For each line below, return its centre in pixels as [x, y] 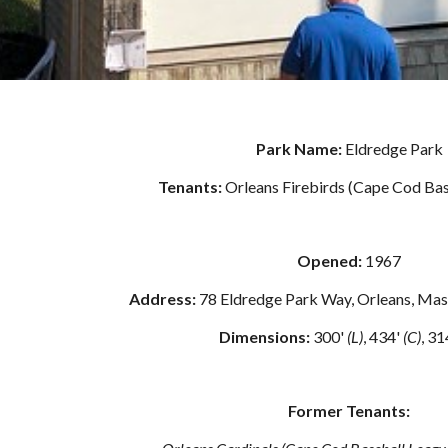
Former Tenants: [349, 410]
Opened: [331, 260]
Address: [164, 298]
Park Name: [300, 148]
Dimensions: [266, 336]
